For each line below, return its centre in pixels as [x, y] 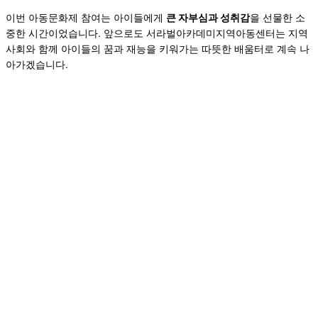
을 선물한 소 [278, 18]
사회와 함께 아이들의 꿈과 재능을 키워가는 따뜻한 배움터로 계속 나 [158, 49]
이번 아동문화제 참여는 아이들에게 [86, 18]
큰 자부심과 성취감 [208, 18]
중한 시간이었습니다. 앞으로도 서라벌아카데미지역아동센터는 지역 [157, 34]
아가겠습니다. [37, 65]
